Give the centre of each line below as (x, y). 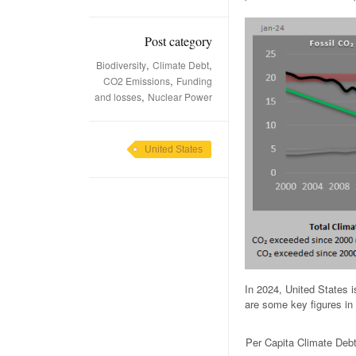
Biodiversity (121, 65)
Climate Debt (181, 65)
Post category (178, 41)
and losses (118, 97)
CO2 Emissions (137, 81)
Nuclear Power (180, 97)
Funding (194, 81)
